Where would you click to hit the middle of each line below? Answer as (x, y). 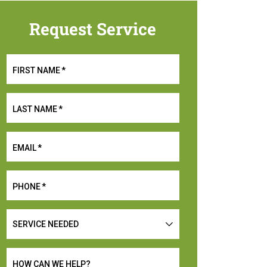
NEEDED (28, 236)
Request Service (93, 29)
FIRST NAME (36, 70)
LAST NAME (35, 109)
